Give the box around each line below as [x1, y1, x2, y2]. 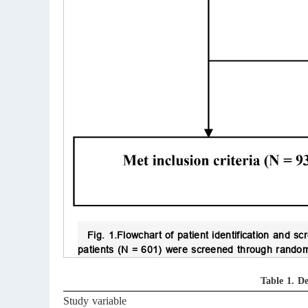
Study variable [63, 294, 126, 307]
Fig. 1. [87, 229, 118, 241]
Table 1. [261, 275, 294, 286]
